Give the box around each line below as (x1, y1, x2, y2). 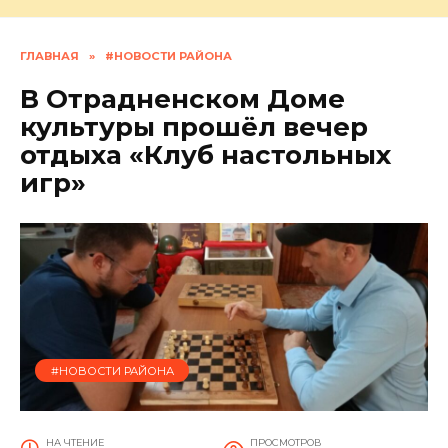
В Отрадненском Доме (20, 83, 345, 116)
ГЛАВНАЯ (20, 49, 79, 64)
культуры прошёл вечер (20, 111, 368, 144)
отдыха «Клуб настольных (20, 139, 391, 172)
